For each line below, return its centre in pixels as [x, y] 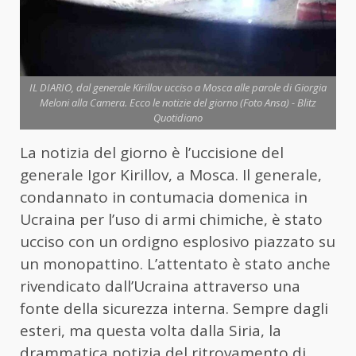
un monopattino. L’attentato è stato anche [175, 264]
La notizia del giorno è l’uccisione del [152, 153]
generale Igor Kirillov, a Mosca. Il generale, [171, 175]
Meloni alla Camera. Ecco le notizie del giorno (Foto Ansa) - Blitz [178, 103]
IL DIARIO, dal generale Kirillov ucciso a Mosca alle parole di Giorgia [178, 88]
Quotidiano [178, 118]
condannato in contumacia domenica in [164, 197]
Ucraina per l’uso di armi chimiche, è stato [171, 220]
